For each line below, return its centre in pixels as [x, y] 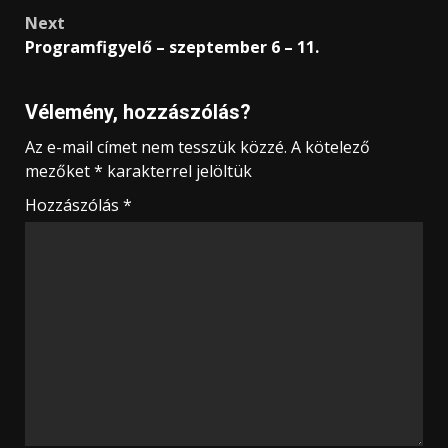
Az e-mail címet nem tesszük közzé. [156, 147]
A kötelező [330, 147]
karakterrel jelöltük [177, 171]
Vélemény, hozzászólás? [138, 112]
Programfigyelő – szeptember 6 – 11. [172, 47]
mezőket [59, 171]
